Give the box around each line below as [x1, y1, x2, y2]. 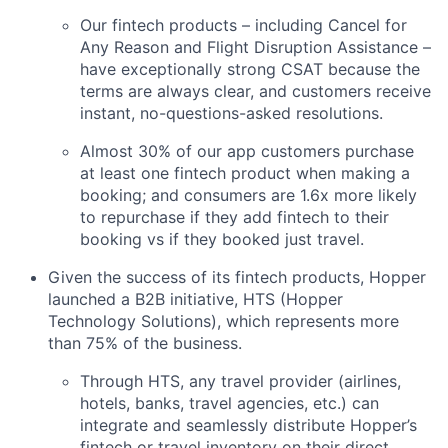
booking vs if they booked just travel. [80, 228, 364, 249]
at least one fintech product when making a [80, 162, 410, 183]
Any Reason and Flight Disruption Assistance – [80, 36, 431, 57]
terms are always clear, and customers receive [80, 80, 431, 101]
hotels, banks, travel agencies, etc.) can [80, 392, 379, 413]
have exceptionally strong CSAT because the [80, 58, 420, 79]
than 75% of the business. [48, 332, 242, 353]
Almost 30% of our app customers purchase [80, 140, 414, 161]
